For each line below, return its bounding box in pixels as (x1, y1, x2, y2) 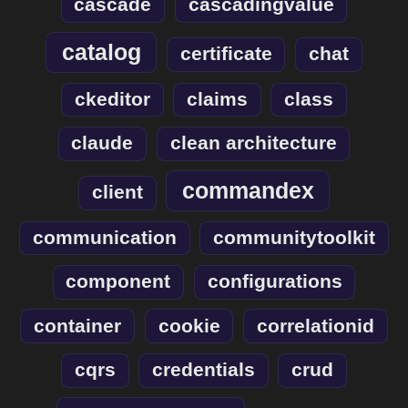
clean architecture (169, 132, 337, 155)
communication (32, 227, 177, 250)
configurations (207, 270, 342, 293)
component (66, 270, 171, 293)
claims (187, 88, 248, 111)
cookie (158, 314, 220, 337)
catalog (61, 39, 141, 66)
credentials (152, 359, 255, 382)
